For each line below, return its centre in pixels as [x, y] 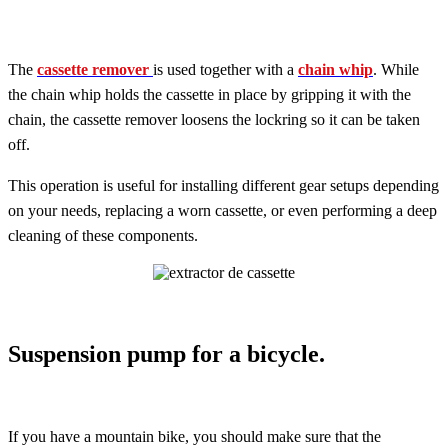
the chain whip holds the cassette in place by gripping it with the [209, 94]
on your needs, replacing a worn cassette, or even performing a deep [222, 210]
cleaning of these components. [103, 235]
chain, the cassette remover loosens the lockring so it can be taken [214, 119]
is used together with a [225, 69]
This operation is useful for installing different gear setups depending [223, 185]
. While [396, 69]
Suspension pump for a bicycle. [166, 354]
